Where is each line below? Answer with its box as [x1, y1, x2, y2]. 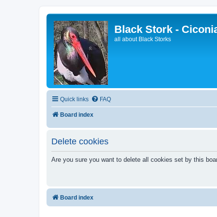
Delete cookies [51, 136, 108, 146]
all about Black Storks [114, 36, 171, 43]
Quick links [60, 96, 89, 103]
